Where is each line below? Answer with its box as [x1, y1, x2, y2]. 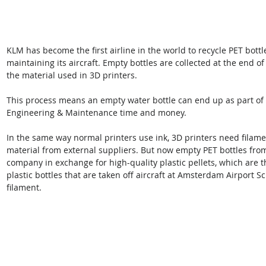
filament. [7, 181, 42, 193]
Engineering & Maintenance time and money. [7, 106, 186, 118]
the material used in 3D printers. [7, 69, 140, 81]
